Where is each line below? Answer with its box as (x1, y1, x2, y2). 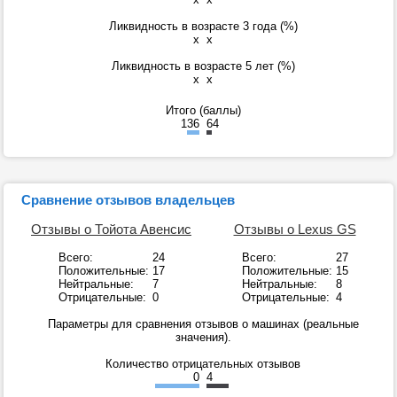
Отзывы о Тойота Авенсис (31, 222, 191, 237)
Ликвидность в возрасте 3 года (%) (108, 19, 298, 34)
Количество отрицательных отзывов (105, 357, 300, 371)
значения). (175, 331, 231, 345)
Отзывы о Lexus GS (233, 222, 356, 237)
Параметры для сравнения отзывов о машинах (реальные (47, 317, 359, 331)
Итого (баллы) (165, 104, 241, 118)
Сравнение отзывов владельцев (21, 192, 235, 208)
